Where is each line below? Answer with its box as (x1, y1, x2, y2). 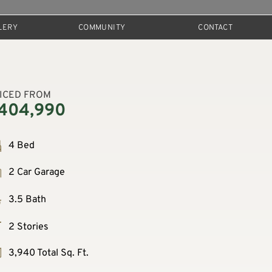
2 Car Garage (6, 166, 65, 178)
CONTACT (198, 22, 233, 33)
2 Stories (6, 221, 49, 234)
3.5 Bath (6, 194, 46, 206)
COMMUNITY (78, 22, 126, 33)
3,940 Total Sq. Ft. (6, 247, 89, 260)
